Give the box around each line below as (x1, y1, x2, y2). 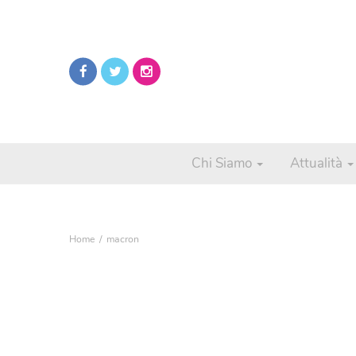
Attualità (290, 154, 346, 172)
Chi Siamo (192, 154, 255, 172)
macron (106, 233, 140, 246)
